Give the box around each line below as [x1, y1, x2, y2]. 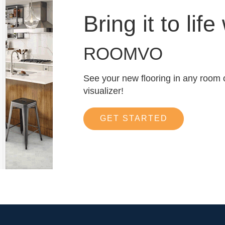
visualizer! [83, 85, 124, 96]
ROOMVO [83, 43, 163, 63]
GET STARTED [99, 114, 168, 123]
